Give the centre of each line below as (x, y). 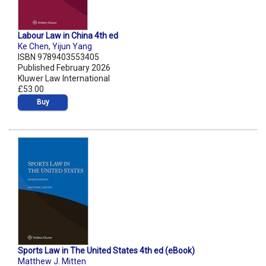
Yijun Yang (72, 47)
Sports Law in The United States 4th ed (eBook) (106, 251)
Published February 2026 (64, 68)
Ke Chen (33, 47)
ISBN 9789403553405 (58, 57)
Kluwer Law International (64, 79)
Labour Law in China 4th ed (68, 36)
